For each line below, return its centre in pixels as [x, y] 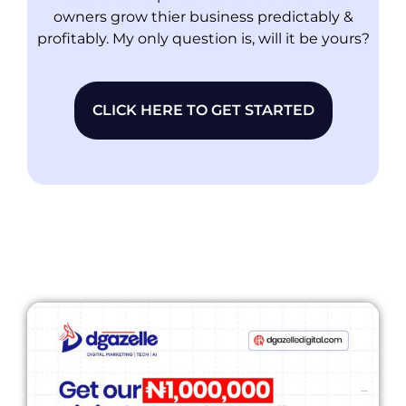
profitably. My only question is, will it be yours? [203, 39]
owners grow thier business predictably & [203, 17]
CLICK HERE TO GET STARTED [203, 110]
